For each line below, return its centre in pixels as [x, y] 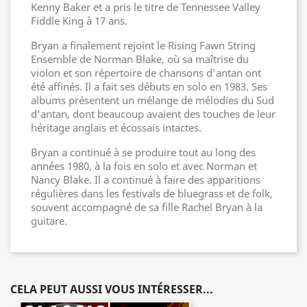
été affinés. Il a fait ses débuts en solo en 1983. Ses [149, 86]
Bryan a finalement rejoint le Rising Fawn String [143, 45]
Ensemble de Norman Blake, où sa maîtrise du [140, 59]
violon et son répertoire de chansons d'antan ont [146, 73]
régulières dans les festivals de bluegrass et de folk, [152, 193]
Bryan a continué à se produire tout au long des [143, 152]
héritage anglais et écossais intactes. [116, 127]
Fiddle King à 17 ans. [79, 21]
